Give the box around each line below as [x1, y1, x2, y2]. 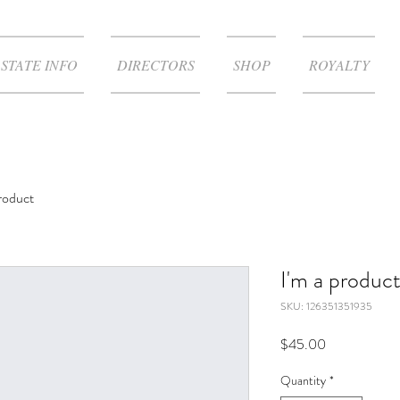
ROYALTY [308, 55, 370, 74]
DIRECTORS [116, 55, 195, 74]
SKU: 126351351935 [280, 298, 372, 314]
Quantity [280, 371, 326, 389]
